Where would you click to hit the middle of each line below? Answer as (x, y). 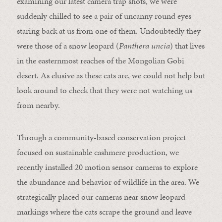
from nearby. (38, 105)
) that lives (187, 46)
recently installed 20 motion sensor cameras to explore (107, 167)
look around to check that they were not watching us (104, 90)
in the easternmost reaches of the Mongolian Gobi (100, 60)
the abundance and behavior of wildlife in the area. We (108, 182)
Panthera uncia (144, 46)
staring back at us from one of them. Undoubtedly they (109, 31)
